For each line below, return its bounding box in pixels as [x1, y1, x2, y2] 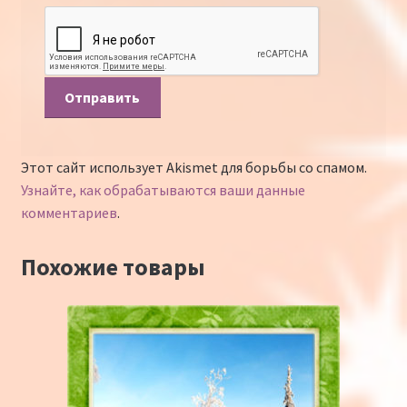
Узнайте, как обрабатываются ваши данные [20, 180, 305, 199]
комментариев [20, 203, 117, 222]
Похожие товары [20, 252, 205, 282]
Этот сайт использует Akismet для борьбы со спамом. [20, 157, 367, 176]
